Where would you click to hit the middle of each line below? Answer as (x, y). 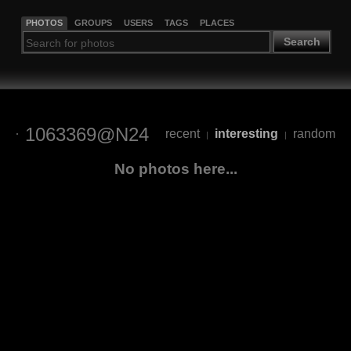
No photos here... (175, 168)
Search (302, 42)
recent (182, 134)
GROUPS (93, 22)
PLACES (217, 22)
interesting (246, 134)
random (314, 134)
